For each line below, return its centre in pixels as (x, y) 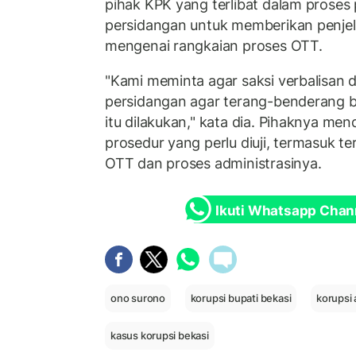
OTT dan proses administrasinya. (213, 163)
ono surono (138, 298)
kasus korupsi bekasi (160, 335)
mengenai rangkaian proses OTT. (214, 46)
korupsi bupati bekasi (241, 298)
